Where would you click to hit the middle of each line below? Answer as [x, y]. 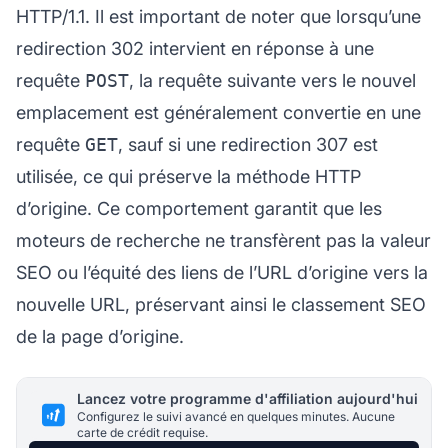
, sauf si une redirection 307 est [248, 144]
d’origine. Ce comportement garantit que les [199, 208]
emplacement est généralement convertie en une [218, 112]
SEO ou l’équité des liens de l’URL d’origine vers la [222, 272]
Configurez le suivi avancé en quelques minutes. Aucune [236, 416]
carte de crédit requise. [142, 432]
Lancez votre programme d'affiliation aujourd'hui [247, 398]
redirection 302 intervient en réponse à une [195, 48]
